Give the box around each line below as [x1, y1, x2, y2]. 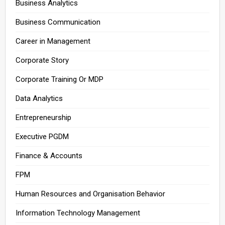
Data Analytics [16, 93, 63, 103]
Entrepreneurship [16, 113, 71, 122]
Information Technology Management [16, 208, 140, 217]
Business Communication [16, 17, 100, 27]
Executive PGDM [16, 132, 69, 141]
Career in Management [16, 36, 90, 46]
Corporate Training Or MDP [16, 74, 103, 84]
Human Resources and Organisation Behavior [16, 189, 165, 198]
